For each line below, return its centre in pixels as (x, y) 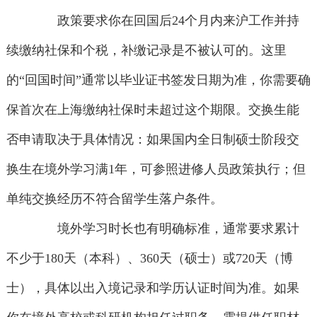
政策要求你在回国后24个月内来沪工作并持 (166, 21)
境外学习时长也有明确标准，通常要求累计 (166, 229)
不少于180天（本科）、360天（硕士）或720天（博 (149, 259)
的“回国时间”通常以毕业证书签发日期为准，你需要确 (158, 80)
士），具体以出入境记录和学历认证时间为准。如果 (152, 288)
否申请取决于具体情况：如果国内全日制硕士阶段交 (152, 140)
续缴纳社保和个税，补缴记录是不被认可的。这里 (146, 51)
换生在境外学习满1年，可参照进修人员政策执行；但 (156, 169)
